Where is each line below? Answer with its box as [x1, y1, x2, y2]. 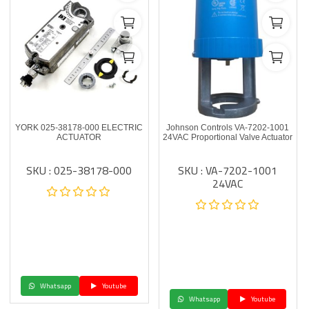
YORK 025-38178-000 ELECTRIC [15, 123, 143, 132]
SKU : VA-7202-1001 [178, 160, 278, 181]
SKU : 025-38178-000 [26, 160, 132, 181]
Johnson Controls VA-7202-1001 [166, 123, 290, 132]
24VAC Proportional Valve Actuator [163, 132, 293, 142]
